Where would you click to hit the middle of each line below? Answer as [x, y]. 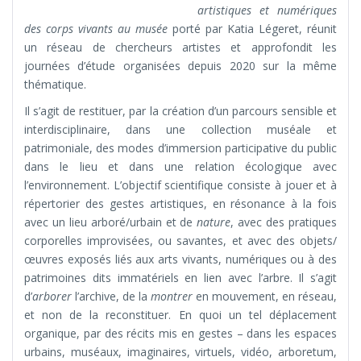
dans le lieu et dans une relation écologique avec [180, 167]
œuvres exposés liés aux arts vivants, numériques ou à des [180, 259]
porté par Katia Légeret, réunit [252, 29]
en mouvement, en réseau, [265, 297]
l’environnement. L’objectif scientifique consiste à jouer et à [180, 185]
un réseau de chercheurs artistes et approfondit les [180, 48]
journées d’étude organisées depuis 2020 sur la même [180, 66]
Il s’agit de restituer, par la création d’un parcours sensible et [180, 111]
